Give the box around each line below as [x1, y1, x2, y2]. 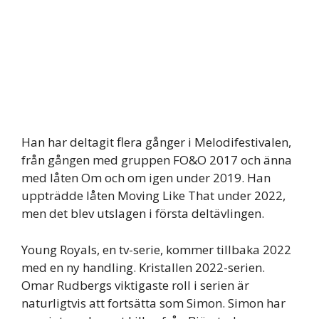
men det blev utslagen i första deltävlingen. [21, 205, 264, 221]
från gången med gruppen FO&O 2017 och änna [21, 152, 292, 168]
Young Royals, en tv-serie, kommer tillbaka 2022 [21, 241, 291, 258]
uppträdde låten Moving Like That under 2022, [21, 187, 286, 204]
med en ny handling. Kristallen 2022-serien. [21, 258, 265, 276]
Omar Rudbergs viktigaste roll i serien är [21, 276, 249, 293]
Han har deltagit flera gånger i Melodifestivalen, [21, 134, 291, 150]
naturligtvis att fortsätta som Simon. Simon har [21, 294, 286, 311]
